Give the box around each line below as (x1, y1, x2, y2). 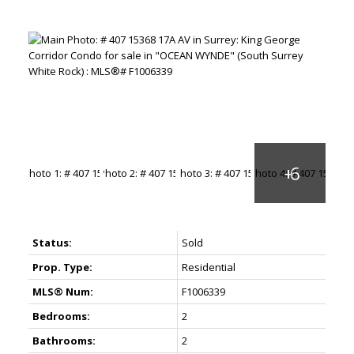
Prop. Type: (32, 260, 92, 275)
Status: (32, 235, 72, 250)
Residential (181, 260, 235, 275)
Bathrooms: (32, 333, 96, 348)
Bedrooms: (32, 309, 90, 324)
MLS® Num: (32, 284, 93, 299)
